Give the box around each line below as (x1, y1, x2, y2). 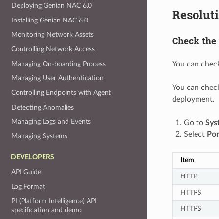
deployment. (172, 95, 215, 103)
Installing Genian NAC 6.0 (11, 16, 88, 24)
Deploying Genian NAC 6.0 (11, 2, 92, 10)
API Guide (11, 168, 42, 176)
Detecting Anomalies (11, 103, 74, 111)
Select (183, 130, 207, 138)
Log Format (11, 183, 45, 191)
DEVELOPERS (11, 153, 54, 161)
